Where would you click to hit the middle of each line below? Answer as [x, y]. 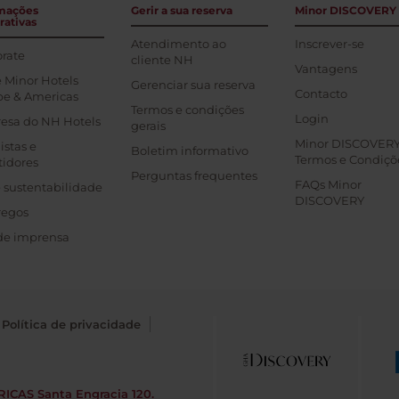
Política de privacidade [71, 324]
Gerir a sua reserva [182, 10]
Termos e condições [188, 110]
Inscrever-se [329, 44]
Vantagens [326, 69]
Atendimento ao [179, 44]
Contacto [321, 94]
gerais [149, 126]
